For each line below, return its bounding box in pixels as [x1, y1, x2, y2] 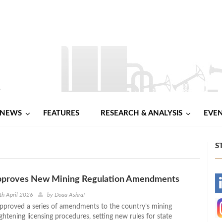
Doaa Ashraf [54, 191, 85, 198]
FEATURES [43, 109, 79, 117]
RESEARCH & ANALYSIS [101, 109, 182, 117]
